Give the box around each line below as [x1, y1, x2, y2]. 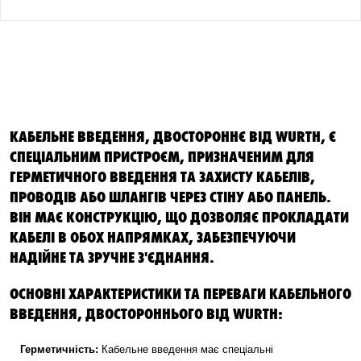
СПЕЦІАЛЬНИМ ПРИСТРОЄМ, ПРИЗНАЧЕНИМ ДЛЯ [10, 146, 314, 165]
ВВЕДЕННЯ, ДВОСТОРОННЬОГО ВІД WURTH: [10, 303, 283, 322]
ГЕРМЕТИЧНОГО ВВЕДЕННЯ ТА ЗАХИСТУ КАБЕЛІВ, [10, 166, 315, 185]
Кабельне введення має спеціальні [98, 343, 273, 355]
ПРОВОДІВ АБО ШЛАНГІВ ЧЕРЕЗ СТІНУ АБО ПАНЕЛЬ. [10, 186, 331, 205]
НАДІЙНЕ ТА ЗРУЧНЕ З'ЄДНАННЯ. [10, 247, 214, 266]
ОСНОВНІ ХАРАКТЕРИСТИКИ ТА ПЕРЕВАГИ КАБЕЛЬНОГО [10, 283, 351, 302]
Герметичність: [20, 343, 98, 355]
